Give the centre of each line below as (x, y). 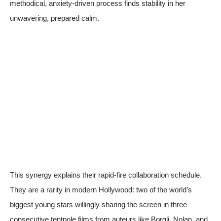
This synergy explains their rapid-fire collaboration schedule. (106, 175)
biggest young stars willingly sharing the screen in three (98, 204)
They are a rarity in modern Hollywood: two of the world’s (101, 189)
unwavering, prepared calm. (55, 18)
